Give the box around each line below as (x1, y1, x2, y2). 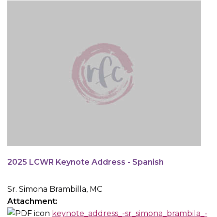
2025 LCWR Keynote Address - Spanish (7, 157, 164, 167)
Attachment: (7, 197, 60, 206)
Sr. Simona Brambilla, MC (7, 185, 102, 194)
